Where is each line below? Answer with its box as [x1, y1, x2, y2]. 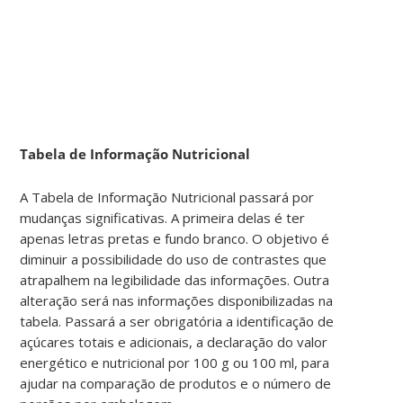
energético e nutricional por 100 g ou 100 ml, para [20, 353, 330, 372]
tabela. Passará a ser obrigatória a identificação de [20, 311, 335, 330]
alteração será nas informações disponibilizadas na [20, 291, 334, 309]
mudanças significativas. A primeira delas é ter [20, 208, 306, 227]
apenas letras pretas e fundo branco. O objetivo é [20, 228, 330, 247]
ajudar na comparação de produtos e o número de [20, 373, 332, 392]
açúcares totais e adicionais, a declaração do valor [20, 332, 328, 351]
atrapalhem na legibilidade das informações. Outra [20, 270, 330, 289]
